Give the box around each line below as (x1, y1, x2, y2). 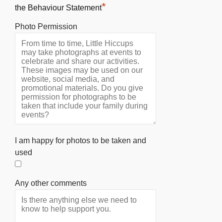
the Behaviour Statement (15, 3, 102, 12)
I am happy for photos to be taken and (15, 136, 146, 145)
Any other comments (15, 178, 87, 187)
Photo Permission (15, 22, 77, 31)
